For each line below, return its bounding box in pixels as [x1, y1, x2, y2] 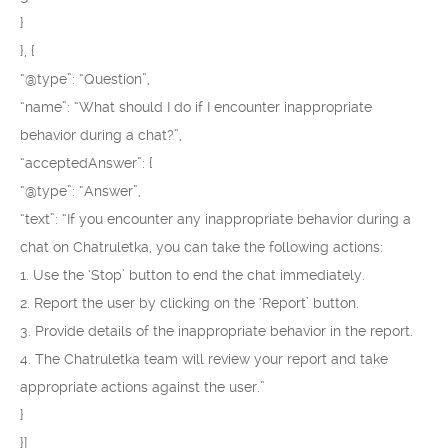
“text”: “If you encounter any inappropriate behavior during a [20, 211, 411, 227]
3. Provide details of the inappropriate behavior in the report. [20, 323, 413, 339]
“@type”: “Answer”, [20, 183, 141, 199]
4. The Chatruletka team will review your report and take [20, 351, 388, 367]
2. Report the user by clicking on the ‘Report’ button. [20, 295, 359, 311]
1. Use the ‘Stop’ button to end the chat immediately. [20, 267, 365, 283]
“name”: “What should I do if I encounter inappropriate [20, 99, 372, 115]
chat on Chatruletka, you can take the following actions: [20, 239, 383, 255]
